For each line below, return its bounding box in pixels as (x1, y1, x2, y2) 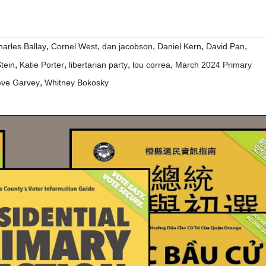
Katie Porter (20, 60, 64, 69)
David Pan (206, 42, 245, 51)
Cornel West (51, 42, 97, 51)
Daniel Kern (157, 42, 201, 51)
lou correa (132, 60, 170, 69)
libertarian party (69, 60, 128, 69)
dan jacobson (102, 42, 153, 51)
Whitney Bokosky (45, 78, 109, 87)
